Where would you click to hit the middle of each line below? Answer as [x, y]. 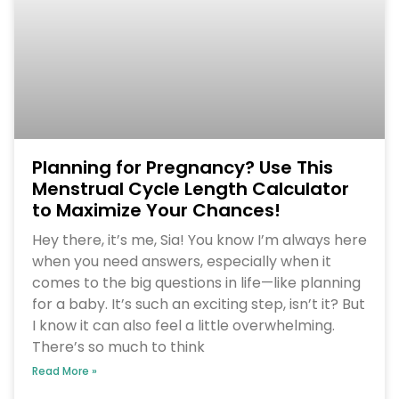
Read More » [64, 370]
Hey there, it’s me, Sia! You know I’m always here [199, 240]
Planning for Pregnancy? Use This [182, 167]
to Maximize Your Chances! [156, 210]
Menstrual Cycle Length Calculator [190, 188]
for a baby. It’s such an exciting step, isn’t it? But [198, 304]
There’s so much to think [118, 346]
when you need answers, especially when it [181, 261]
